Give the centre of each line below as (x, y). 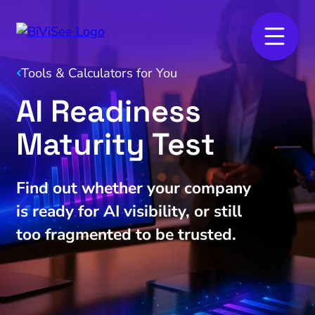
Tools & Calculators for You (99, 73)
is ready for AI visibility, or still (129, 212)
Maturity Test (115, 144)
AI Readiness (108, 111)
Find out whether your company (133, 188)
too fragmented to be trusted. (126, 235)
